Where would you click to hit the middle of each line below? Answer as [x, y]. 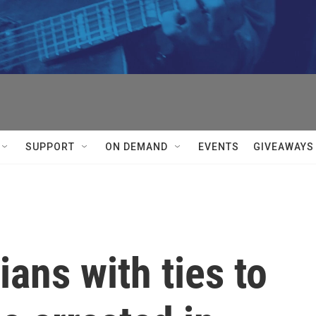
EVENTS [219, 147]
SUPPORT [50, 147]
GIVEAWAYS [284, 147]
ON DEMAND [136, 147]
